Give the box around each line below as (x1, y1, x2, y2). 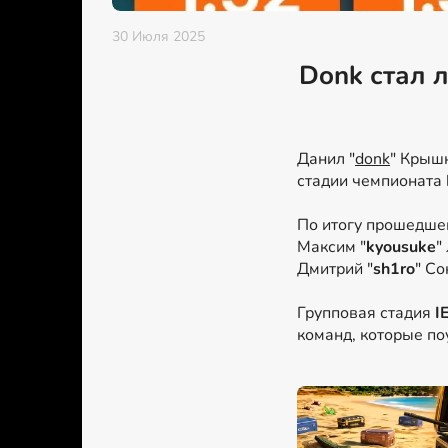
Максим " (297, 236, 366, 259)
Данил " (297, 148, 355, 171)
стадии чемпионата (297, 170, 446, 193)
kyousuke (366, 236, 436, 259)
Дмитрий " (297, 258, 373, 281)
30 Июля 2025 (112, 27, 205, 47)
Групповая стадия (297, 302, 435, 325)
